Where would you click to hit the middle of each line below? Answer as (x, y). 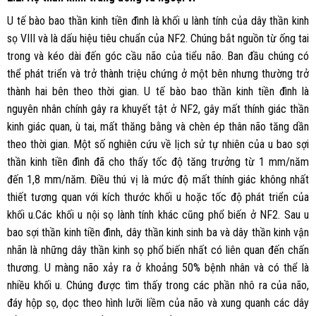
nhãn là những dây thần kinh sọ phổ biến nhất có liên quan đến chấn (158, 250)
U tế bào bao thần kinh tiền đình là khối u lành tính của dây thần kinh (158, 20)
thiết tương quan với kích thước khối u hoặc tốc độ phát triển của (158, 197)
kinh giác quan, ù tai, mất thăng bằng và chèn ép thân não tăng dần (158, 126)
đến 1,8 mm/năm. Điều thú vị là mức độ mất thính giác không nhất (158, 179)
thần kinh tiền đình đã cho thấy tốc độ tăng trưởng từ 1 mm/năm (158, 162)
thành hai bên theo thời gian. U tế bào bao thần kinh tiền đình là (158, 91)
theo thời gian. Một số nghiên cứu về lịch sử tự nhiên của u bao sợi (158, 144)
